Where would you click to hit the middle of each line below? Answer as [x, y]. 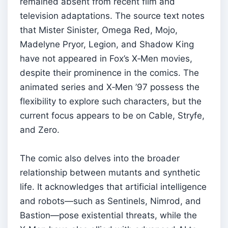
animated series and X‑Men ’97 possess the [110, 87]
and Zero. [40, 130]
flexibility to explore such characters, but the [111, 101]
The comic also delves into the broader [100, 158]
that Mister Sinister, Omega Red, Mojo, [99, 30]
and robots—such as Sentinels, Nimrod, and [110, 201]
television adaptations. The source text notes [112, 16]
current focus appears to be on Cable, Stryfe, [112, 115]
